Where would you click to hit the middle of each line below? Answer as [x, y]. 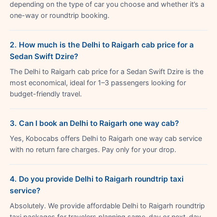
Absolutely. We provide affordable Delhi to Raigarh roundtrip [107, 206]
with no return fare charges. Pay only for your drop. [93, 149]
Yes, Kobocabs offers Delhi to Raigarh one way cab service [106, 138]
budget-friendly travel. [46, 94]
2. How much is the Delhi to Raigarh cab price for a [102, 45]
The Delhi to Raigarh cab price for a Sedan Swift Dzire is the [107, 71]
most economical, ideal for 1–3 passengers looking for [98, 83]
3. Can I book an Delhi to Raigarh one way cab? [94, 123]
